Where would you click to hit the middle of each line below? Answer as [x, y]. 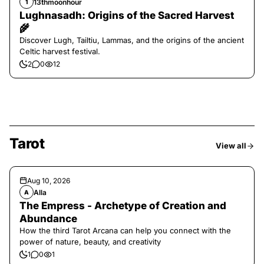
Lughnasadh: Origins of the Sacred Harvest [127, 15]
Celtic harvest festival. [60, 51]
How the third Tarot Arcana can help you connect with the [125, 230]
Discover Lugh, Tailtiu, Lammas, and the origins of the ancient [132, 40]
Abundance [48, 219]
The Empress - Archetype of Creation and [123, 206]
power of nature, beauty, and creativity [90, 242]
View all [231, 146]
